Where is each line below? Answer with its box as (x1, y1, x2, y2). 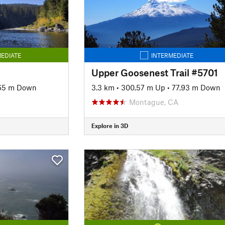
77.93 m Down (171, 82, 220, 92)
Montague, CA (129, 97, 178, 106)
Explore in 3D (91, 122, 128, 129)
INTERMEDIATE (151, 51, 194, 59)
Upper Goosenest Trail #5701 (91, 66, 218, 78)
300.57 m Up (121, 82, 165, 92)
